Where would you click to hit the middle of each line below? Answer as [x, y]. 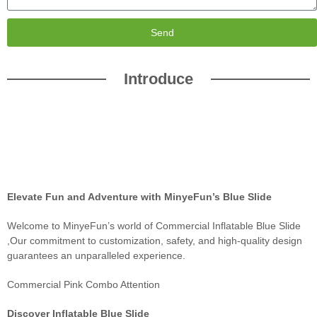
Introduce [158, 79]
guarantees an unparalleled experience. [96, 255]
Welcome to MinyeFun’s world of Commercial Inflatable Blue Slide [154, 225]
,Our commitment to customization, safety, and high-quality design [155, 240]
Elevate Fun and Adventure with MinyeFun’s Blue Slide [139, 196]
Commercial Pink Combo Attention [83, 284]
